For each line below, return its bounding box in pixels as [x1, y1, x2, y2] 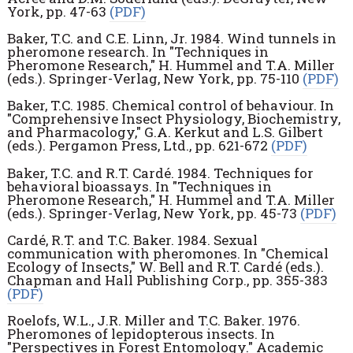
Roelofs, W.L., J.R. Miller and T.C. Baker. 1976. [6, 311, 300, 330]
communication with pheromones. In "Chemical [6, 244, 329, 263]
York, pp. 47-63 [6, 2, 110, 20]
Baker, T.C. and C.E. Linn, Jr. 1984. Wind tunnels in [6, 29, 336, 48]
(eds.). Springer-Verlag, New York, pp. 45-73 [6, 203, 300, 222]
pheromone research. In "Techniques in [6, 43, 269, 61]
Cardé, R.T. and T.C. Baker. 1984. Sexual [6, 231, 258, 250]
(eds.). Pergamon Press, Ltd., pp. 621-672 [6, 136, 271, 155]
